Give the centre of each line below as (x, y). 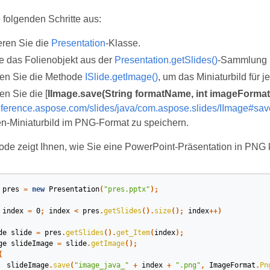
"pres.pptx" (127, 189)
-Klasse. (123, 43)
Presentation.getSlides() (166, 60)
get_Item (133, 233)
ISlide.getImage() (121, 77)
